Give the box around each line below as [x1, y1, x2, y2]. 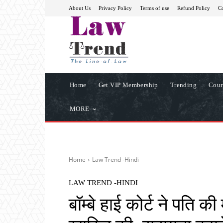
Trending [170, 81, 197, 89]
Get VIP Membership [98, 81, 158, 89]
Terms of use [140, 4, 169, 11]
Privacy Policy [99, 4, 132, 11]
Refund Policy [177, 4, 210, 11]
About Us [69, 4, 91, 11]
